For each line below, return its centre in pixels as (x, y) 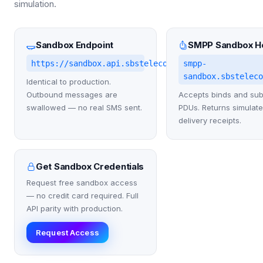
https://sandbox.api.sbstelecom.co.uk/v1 (123, 63)
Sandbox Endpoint (75, 45)
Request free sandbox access (82, 183)
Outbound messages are (72, 95)
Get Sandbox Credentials (90, 167)
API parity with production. (75, 209)
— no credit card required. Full (82, 196)
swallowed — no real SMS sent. (84, 108)
